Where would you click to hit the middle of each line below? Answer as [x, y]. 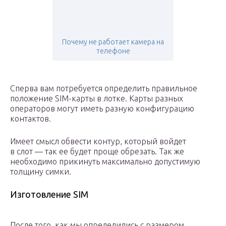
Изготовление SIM [49, 194]
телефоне [113, 51]
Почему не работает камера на [113, 42]
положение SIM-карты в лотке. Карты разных [97, 99]
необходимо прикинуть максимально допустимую [105, 162]
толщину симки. [41, 172]
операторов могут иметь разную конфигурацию [102, 109]
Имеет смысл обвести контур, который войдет [98, 142]
